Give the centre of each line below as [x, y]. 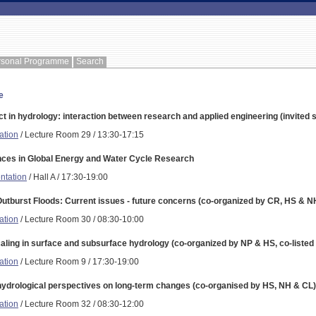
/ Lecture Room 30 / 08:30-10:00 [81, 219]
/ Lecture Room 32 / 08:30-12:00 [81, 304]
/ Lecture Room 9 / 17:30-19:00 [79, 261]
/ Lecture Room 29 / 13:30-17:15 [81, 134]
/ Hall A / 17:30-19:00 [67, 177]
